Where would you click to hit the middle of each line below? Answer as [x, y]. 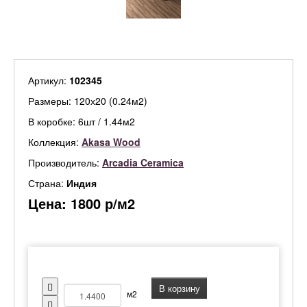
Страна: [47, 183]
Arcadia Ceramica [143, 162]
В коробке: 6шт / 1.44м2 [82, 121]
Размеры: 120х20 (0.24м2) [88, 101]
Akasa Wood [111, 142]
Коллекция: [55, 142]
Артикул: [49, 80]
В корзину [179, 288]
